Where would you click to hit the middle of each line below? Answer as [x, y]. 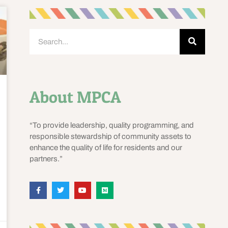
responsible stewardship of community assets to [111, 136]
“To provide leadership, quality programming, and [112, 125]
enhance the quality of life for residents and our [106, 147]
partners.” [46, 159]
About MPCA [76, 97]
